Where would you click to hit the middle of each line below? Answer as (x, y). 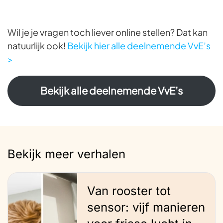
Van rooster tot (129, 191)
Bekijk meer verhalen (66, 154)
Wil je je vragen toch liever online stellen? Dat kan (108, 32)
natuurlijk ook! (37, 45)
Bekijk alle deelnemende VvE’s (111, 91)
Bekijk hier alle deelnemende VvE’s (139, 45)
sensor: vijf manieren (146, 207)
